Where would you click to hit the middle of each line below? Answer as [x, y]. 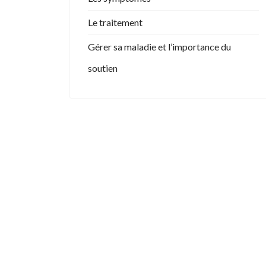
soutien [103, 68]
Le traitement [115, 22]
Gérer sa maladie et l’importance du [159, 47]
